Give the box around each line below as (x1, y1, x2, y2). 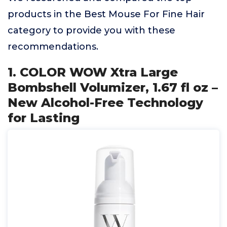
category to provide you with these (8, 25, 175, 36)
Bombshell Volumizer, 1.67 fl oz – (8, 80, 218, 95)
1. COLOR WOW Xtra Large (8, 65, 178, 80)
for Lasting (8, 110, 80, 125)
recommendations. (8, 41, 98, 52)
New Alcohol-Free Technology (8, 95, 203, 110)
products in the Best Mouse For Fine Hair (8, 9, 205, 20)
